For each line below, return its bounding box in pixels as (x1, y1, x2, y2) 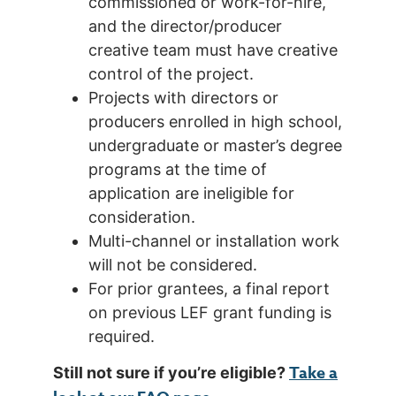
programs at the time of (88, 159, 267, 179)
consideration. (88, 207, 195, 226)
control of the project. (88, 64, 254, 83)
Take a (289, 362, 338, 385)
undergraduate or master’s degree (88, 135, 342, 155)
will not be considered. (88, 255, 257, 274)
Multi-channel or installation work (88, 231, 339, 250)
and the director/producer (88, 16, 282, 35)
